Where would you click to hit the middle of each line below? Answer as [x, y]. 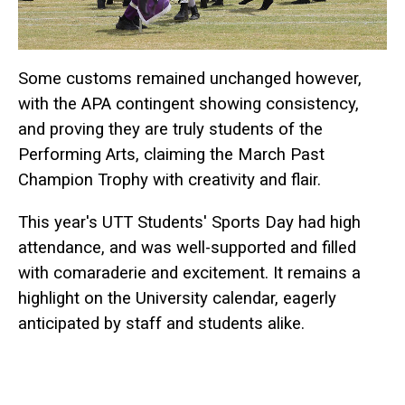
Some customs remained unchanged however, [190, 79]
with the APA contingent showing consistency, [188, 104]
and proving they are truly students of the [170, 130]
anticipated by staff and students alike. [161, 323]
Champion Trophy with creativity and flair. [170, 180]
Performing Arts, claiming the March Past [171, 155]
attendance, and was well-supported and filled [187, 247]
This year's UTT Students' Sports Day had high [189, 222]
